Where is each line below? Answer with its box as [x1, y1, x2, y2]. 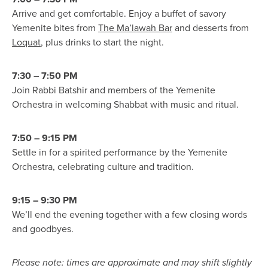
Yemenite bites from [12, 22, 98, 34]
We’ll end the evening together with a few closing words [12, 208, 247, 221]
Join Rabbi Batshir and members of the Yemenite [12, 84, 215, 96]
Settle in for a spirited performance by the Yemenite [12, 146, 227, 159]
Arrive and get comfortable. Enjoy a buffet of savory [12, 7, 226, 20]
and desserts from [172, 22, 249, 34]
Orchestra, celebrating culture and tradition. [12, 160, 194, 173]
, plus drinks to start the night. [41, 36, 164, 48]
